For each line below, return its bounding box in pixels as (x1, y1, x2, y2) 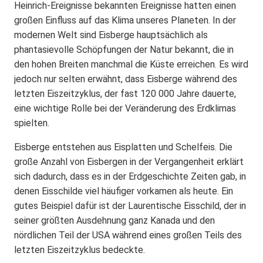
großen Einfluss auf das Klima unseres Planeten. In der (14, 14, 236, 26)
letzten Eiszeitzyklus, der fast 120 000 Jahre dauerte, (14, 87, 236, 99)
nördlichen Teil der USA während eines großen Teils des (14, 229, 242, 241)
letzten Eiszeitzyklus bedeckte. (14, 244, 145, 255)
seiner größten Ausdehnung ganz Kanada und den (14, 214, 215, 226)
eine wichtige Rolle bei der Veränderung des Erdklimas (14, 102, 236, 114)
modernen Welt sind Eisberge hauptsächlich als (14, 29, 208, 41)
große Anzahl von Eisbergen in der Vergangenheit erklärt (14, 156, 244, 167)
